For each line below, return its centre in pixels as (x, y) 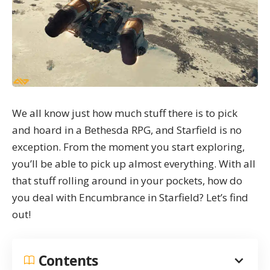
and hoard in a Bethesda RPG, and (94, 130)
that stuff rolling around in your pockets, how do (127, 181)
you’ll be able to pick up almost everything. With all (134, 164)
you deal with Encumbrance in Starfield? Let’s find (130, 198)
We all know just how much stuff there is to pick (125, 113)
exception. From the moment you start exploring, (128, 147)
